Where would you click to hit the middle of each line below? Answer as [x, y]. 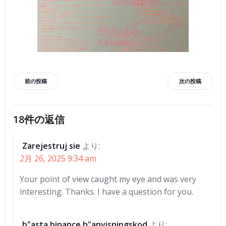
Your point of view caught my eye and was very [108, 179]
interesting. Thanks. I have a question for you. [106, 192]
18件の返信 [39, 119]
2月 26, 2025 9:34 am [58, 158]
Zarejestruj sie [51, 146]
